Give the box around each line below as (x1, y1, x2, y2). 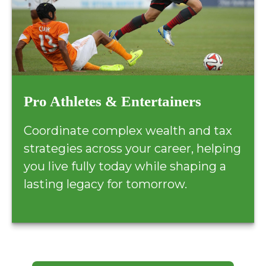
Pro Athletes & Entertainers (24, 93, 201, 109)
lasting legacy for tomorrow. (24, 176, 187, 191)
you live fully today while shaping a (24, 159, 226, 173)
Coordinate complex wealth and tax (24, 123, 232, 138)
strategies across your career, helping (24, 141, 241, 156)
